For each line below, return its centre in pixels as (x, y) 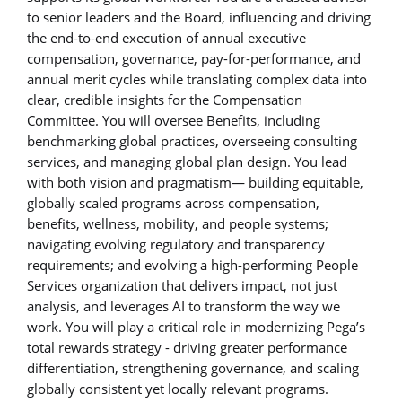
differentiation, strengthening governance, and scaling (193, 367)
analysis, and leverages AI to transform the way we (184, 306)
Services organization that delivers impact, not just (182, 285)
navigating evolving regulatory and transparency (176, 244)
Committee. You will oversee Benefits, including (174, 120)
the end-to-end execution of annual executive (166, 37)
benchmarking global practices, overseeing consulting (192, 140)
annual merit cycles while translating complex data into (197, 79)
